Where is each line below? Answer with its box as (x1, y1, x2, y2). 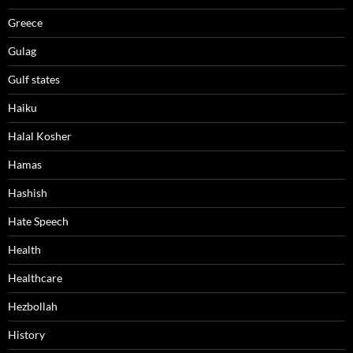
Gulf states (8, 72, 60, 87)
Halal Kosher (8, 129, 72, 143)
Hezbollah (8, 299, 58, 314)
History (8, 328, 45, 342)
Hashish (8, 186, 47, 200)
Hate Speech (8, 214, 69, 229)
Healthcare (8, 271, 62, 285)
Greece (8, 16, 43, 30)
